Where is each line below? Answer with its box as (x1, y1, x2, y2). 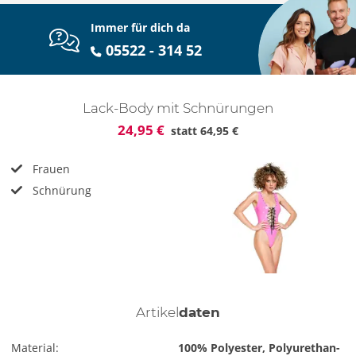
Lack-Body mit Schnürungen (83, 100, 273, 117)
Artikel (136, 304, 179, 321)
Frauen (29, 161, 70, 177)
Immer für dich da (91, 19, 191, 35)
